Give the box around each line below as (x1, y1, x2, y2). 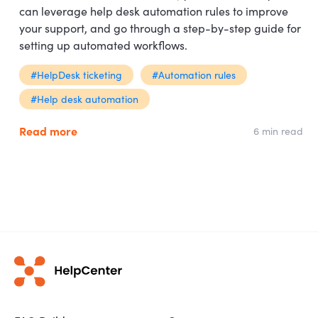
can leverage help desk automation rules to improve (19, 3, 288, 18)
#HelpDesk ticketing (31, 67, 122, 82)
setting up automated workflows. (19, 37, 187, 53)
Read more (19, 123, 77, 138)
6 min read (253, 123, 303, 138)
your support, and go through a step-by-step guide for (19, 20, 301, 35)
